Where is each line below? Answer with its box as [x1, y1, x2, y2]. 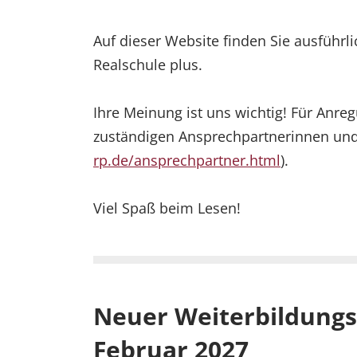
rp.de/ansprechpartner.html [93, 151, 280, 171]
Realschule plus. [93, 55, 202, 75]
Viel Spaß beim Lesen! [93, 198, 241, 218]
